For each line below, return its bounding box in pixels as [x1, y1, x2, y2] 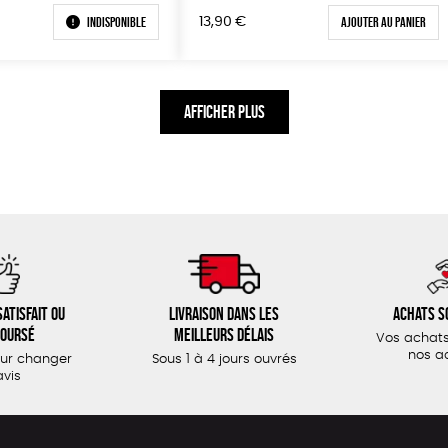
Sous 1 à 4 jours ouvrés [151, 353, 297, 367]
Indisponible [86, 14, 146, 30]
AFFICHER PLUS [183, 102, 265, 122]
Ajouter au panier [340, 14, 426, 30]
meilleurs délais [174, 325, 274, 345]
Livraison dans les [169, 304, 279, 324]
